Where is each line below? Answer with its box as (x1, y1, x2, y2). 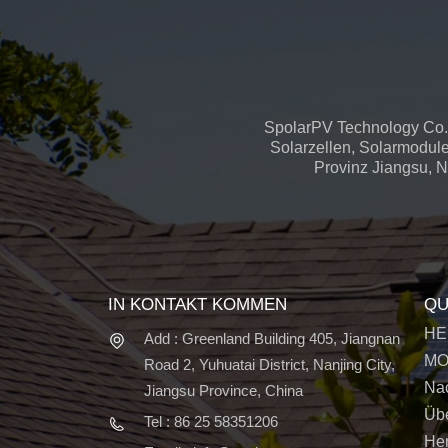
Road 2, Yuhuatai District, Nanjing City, (143, 356, 395, 374)
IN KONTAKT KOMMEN (107, 293, 287, 314)
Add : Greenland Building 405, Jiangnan (143, 330, 400, 348)
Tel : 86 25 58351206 (143, 413, 278, 431)
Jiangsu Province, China (143, 382, 303, 400)
